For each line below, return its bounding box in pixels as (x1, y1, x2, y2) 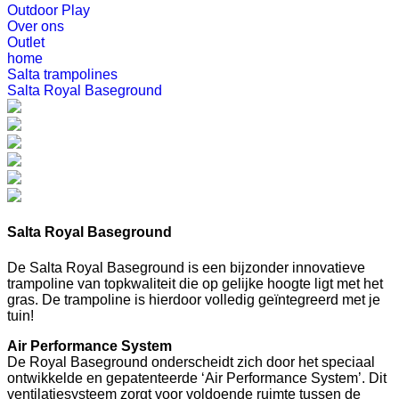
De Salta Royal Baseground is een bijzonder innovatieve (7, 259, 365, 275)
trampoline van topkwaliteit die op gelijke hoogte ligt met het (7, 275, 383, 291)
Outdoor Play (7, 3, 90, 18)
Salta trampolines (7, 67, 118, 82)
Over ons (7, 19, 64, 34)
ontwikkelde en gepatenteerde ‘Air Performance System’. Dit (7, 370, 387, 386)
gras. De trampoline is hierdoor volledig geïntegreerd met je (7, 291, 380, 307)
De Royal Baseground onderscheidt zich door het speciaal (7, 354, 375, 370)
